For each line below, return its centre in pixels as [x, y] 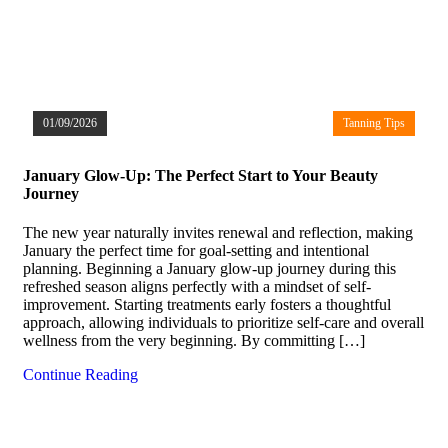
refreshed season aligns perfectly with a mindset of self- [197, 287]
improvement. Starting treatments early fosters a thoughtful [207, 305]
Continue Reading [80, 375]
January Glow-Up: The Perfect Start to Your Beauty [200, 176]
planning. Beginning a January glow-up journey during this [209, 269]
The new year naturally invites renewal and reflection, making [218, 233]
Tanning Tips [374, 122]
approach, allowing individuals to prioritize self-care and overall [223, 323]
